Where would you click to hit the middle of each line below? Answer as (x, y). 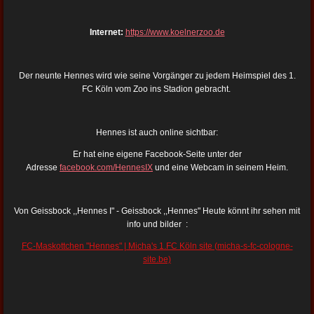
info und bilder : (157, 224)
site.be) (157, 259)
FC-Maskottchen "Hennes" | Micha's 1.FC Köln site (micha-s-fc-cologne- (157, 246)
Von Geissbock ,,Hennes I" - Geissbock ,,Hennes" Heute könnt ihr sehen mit (157, 211)
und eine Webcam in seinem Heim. (221, 167)
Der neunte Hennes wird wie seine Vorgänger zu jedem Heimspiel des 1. (157, 75)
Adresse (42, 167)
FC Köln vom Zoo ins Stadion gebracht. (157, 89)
